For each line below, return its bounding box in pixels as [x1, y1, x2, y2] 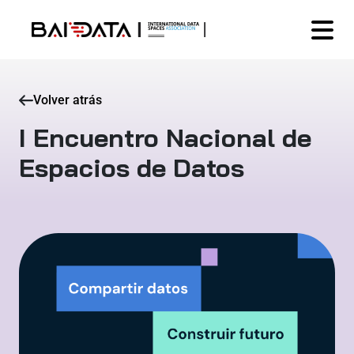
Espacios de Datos [19, 152, 244, 183]
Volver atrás [33, 92, 102, 107]
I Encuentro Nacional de [19, 122, 311, 153]
